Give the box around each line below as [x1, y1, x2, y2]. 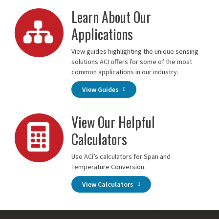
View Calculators [82, 180, 135, 189]
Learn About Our [71, 7, 151, 27]
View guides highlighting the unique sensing [71, 47, 198, 56]
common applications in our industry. [71, 67, 178, 77]
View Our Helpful [71, 112, 155, 132]
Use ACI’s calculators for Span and [71, 152, 171, 161]
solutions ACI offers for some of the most [71, 57, 192, 66]
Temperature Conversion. [71, 162, 146, 172]
